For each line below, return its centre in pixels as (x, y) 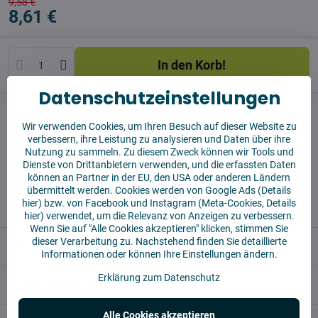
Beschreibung (47, 246)
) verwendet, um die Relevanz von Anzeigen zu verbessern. (167, 215)
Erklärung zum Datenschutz (159, 277)
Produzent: (34, 137)
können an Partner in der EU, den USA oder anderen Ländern (159, 177)
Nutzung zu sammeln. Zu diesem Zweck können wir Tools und (159, 152)
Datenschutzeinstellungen (159, 98)
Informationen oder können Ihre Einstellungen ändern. (159, 254)
